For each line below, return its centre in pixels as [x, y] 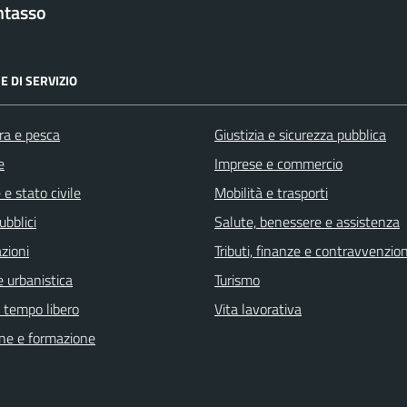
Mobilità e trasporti [271, 192]
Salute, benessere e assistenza [307, 221]
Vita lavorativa [258, 308]
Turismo [237, 279]
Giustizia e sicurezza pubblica [300, 134]
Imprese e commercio [278, 163]
